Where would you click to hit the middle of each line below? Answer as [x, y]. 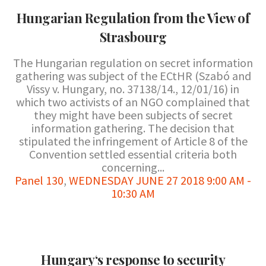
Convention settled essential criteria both [133, 154]
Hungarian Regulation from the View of [133, 18]
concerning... [133, 167]
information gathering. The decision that [133, 128]
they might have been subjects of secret [133, 115]
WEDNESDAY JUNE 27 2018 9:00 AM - [160, 180]
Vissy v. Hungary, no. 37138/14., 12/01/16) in [133, 89]
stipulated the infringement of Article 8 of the [133, 141]
